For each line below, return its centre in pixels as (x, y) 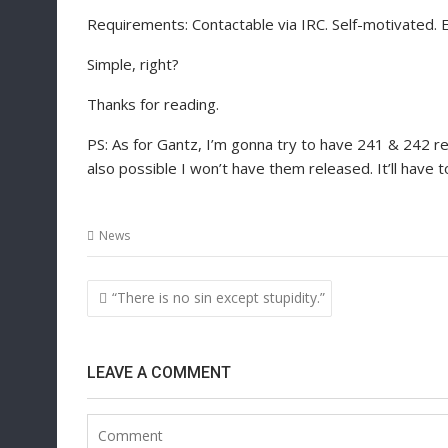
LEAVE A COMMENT (159, 372)
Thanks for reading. (153, 104)
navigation (142, 317)
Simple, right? (133, 64)
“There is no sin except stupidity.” (218, 297)
